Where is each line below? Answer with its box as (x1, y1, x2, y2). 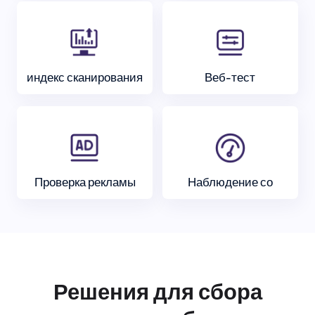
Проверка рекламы (34, 174, 136, 189)
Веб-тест (205, 69, 256, 84)
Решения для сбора (53, 278, 262, 306)
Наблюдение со (187, 174, 273, 189)
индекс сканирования (27, 69, 143, 84)
